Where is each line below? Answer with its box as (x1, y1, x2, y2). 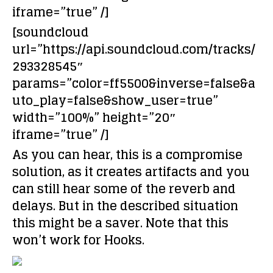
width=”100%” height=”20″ (12, 107, 176, 129)
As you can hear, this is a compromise (12, 144, 243, 166)
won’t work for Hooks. (12, 229, 144, 251)
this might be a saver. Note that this (12, 212, 229, 234)
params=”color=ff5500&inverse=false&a (12, 73, 255, 94)
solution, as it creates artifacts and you (12, 161, 250, 183)
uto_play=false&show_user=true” (12, 90, 218, 112)
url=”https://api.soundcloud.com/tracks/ (12, 38, 255, 60)
